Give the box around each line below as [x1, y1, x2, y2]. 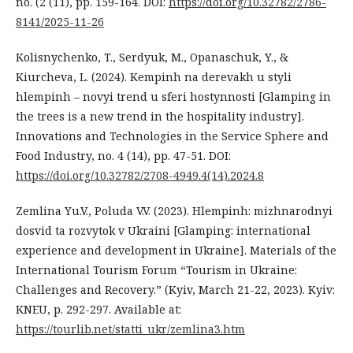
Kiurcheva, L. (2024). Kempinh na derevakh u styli [16, 69, 292, 84]
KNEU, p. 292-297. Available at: [16, 301, 181, 317]
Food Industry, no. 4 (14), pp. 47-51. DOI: [16, 147, 231, 163]
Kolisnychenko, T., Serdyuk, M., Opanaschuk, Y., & [16, 49, 288, 65]
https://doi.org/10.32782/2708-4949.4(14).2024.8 [16, 167, 264, 183]
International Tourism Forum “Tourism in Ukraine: [16, 262, 297, 277]
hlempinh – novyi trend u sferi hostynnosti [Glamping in [16, 88, 331, 104]
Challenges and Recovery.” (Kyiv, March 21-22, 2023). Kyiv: [16, 281, 335, 297]
